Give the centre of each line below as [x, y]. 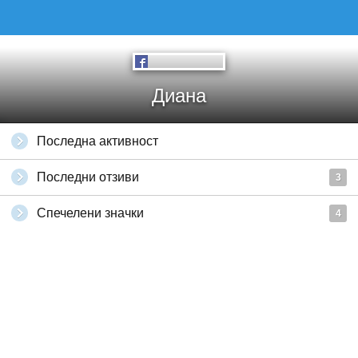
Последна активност [97, 141]
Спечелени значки [90, 213]
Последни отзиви [88, 177]
